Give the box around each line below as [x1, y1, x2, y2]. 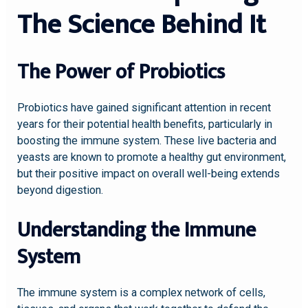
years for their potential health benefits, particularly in [17, 118, 273, 131]
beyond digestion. [17, 184, 104, 197]
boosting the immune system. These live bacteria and [17, 134, 277, 148]
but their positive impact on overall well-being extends [17, 167, 280, 181]
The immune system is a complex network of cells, [17, 285, 266, 299]
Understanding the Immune [17, 212, 256, 247]
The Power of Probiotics [17, 55, 225, 90]
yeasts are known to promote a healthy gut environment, [17, 151, 287, 164]
